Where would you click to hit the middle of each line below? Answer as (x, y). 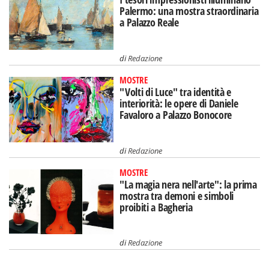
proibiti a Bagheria (156, 207)
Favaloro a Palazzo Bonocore (176, 114)
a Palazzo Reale (149, 22)
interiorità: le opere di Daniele (179, 103)
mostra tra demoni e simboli (177, 195)
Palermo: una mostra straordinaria (189, 11)
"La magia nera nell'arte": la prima (188, 184)
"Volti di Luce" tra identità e (176, 92)
